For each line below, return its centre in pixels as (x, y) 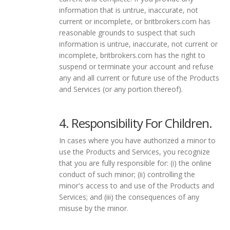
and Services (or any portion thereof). (121, 89)
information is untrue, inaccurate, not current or (138, 44)
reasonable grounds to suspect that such (127, 32)
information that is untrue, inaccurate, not (129, 10)
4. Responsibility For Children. (136, 123)
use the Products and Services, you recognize (135, 151)
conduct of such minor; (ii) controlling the (127, 174)
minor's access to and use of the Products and (137, 185)
